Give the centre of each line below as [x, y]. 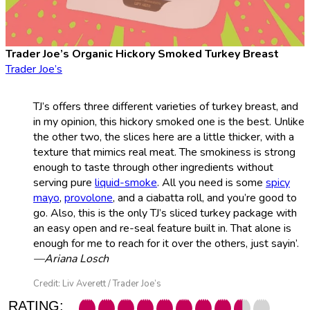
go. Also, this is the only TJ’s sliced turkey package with [165, 213]
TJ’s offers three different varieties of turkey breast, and [166, 106]
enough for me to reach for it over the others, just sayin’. [166, 243]
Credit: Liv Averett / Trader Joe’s [97, 283]
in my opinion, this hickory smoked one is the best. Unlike [169, 121]
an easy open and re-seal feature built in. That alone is [162, 228]
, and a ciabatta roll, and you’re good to [205, 198]
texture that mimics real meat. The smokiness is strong [164, 152]
